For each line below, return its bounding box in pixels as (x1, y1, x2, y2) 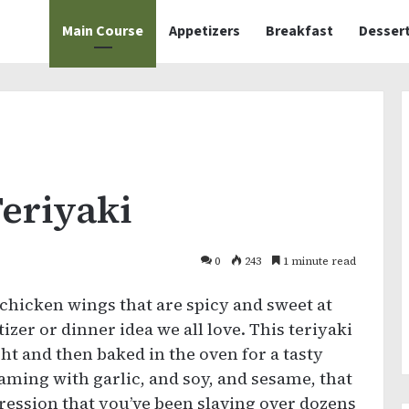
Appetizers (169, 21, 240, 41)
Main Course (62, 21, 143, 41)
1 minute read (280, 254, 356, 268)
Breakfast (266, 21, 333, 41)
